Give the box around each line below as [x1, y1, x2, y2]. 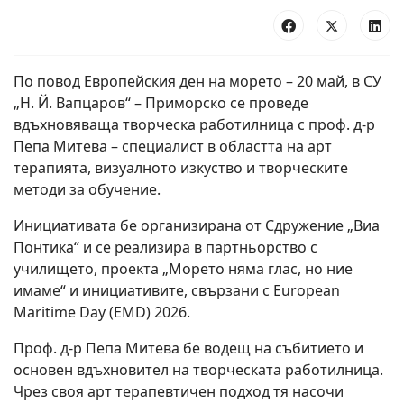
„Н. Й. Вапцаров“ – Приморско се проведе [14, 93, 308, 113]
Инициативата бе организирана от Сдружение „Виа [14, 216, 380, 235]
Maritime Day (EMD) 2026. [14, 302, 190, 322]
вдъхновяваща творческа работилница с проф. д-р [14, 115, 375, 134]
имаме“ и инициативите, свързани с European [14, 280, 340, 300]
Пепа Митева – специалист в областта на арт [14, 136, 332, 156]
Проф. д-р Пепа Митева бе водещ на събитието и [14, 338, 363, 358]
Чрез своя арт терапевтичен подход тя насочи [14, 381, 344, 401]
